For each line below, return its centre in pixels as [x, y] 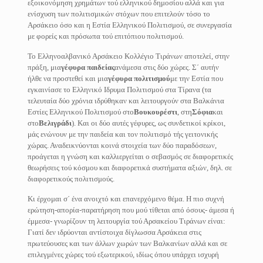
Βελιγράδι [55, 123]
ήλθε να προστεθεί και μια [68, 78]
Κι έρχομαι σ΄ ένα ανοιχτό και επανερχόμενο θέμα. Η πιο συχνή [126, 199]
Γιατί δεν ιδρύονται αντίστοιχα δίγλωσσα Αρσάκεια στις [114, 232]
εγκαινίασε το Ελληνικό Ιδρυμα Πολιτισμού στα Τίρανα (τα [119, 90]
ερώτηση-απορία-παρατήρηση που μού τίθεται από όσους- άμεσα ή [131, 210]
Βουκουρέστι [155, 112]
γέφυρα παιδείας [87, 67]
